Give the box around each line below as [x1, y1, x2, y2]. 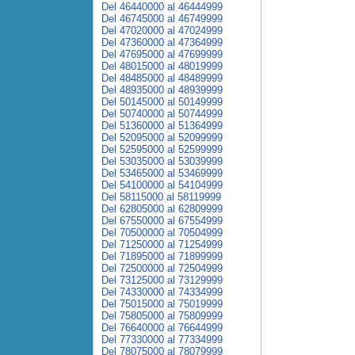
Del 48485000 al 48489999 [101, 72, 223, 84]
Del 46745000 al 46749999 [101, 13, 223, 25]
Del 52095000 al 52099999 [101, 132, 223, 143]
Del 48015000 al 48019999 [101, 60, 223, 72]
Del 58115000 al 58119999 [101, 191, 221, 203]
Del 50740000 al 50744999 [101, 108, 223, 120]
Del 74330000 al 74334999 [101, 286, 223, 298]
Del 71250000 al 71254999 [101, 239, 223, 250]
